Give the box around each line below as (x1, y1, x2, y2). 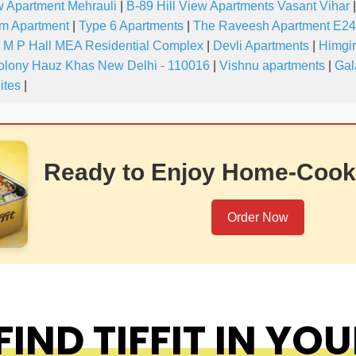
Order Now (226, 211, 288, 225)
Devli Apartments (213, 39, 309, 53)
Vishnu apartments (219, 59, 325, 73)
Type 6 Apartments (79, 19, 184, 33)
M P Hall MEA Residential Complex (3, 39, 203, 53)
